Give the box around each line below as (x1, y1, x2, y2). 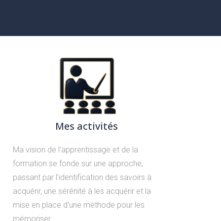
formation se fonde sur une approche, (12, 158, 143, 168)
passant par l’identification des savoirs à (12, 172, 151, 182)
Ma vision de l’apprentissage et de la (12, 145, 138, 154)
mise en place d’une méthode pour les (12, 200, 145, 210)
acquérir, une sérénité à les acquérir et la (12, 186, 151, 196)
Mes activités (55, 119, 118, 133)
